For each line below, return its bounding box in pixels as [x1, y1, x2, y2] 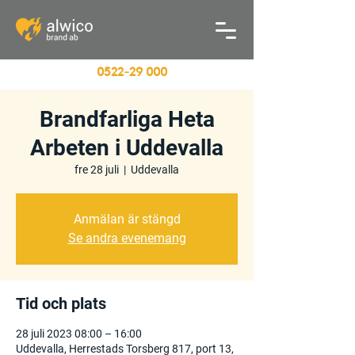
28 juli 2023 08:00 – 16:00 [16, 327, 142, 340]
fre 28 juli [74, 163, 119, 176]
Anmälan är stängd [73, 212, 181, 227]
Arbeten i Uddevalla [30, 135, 223, 161]
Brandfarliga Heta [39, 106, 215, 132]
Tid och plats [16, 294, 106, 313]
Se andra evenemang [67, 231, 186, 246]
